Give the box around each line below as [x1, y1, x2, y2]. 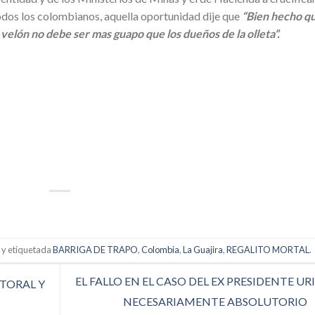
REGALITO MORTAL [226, 244, 310, 256]
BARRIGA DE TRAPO [53, 244, 139, 256]
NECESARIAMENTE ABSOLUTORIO [122, 295, 309, 309]
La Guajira [183, 244, 224, 256]
